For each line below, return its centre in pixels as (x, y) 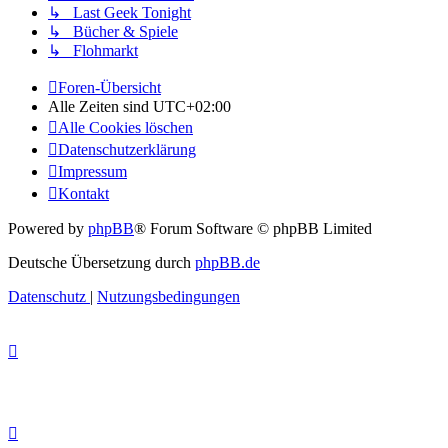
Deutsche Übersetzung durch (101, 263)
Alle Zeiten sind (100, 107)
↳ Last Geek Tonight (119, 13)
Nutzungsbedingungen (168, 297)
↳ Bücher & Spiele (113, 32)
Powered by (48, 229)
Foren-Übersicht (109, 88)
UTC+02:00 (192, 107)
